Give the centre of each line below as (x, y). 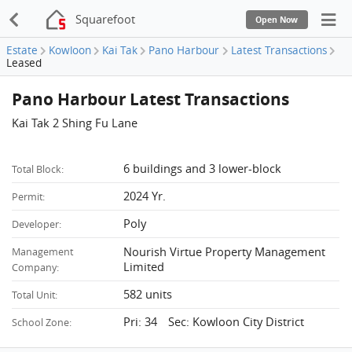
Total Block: (38, 169)
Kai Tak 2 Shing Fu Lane (75, 123)
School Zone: (42, 322)
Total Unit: (35, 295)
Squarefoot (106, 19)
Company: (36, 267)
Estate (22, 51)
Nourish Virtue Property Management (225, 251)
